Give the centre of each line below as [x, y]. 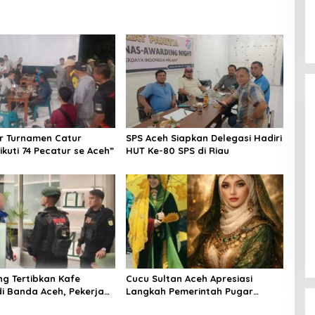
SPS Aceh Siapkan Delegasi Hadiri [204, 138]
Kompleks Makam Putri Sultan [195, 303]
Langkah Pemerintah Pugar [189, 291]
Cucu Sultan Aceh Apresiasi [189, 278]
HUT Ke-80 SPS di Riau [177, 151]
